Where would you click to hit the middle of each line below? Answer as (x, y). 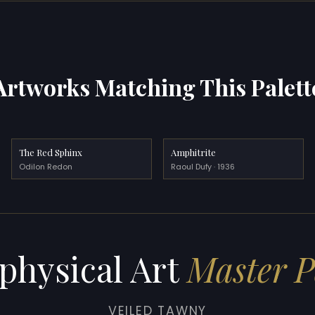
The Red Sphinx (51, 152)
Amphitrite (194, 152)
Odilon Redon (46, 167)
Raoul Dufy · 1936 (203, 167)
